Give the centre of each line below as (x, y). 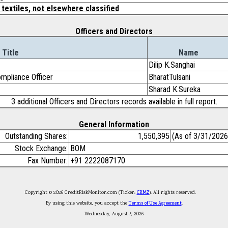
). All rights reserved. (176, 193)
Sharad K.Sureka (175, 89)
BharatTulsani (169, 77)
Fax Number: (48, 161)
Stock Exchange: (41, 148)
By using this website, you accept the (87, 203)
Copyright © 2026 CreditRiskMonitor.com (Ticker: (81, 193)
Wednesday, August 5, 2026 (114, 214)
